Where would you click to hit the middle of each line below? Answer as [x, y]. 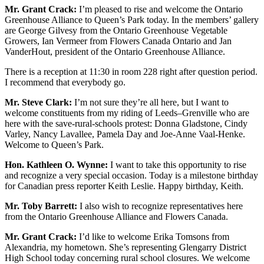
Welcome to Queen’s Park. [54, 145]
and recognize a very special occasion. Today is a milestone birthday [131, 176]
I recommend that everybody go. [65, 82]
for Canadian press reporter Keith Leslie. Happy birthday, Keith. [124, 186]
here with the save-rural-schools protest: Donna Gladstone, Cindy [126, 124]
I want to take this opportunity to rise [177, 165]
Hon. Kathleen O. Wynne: [56, 165]
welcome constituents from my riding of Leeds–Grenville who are [127, 113]
